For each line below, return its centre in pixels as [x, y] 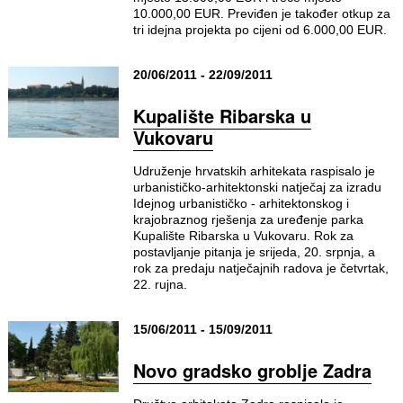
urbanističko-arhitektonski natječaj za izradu [257, 187]
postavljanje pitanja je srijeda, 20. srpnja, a [254, 252]
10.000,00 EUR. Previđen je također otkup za [261, 13]
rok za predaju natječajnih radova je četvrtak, [260, 268]
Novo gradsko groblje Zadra [252, 370]
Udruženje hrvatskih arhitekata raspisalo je [254, 171]
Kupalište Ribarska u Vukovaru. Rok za [243, 236]
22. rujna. [160, 284]
